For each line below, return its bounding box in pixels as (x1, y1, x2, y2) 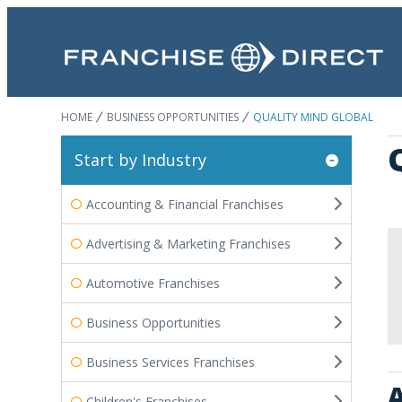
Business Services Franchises (86, 353, 255, 371)
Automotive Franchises (86, 274, 220, 292)
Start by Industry (74, 149, 206, 170)
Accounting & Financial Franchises (86, 195, 284, 213)
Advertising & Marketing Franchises (86, 234, 291, 252)
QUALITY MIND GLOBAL (253, 109, 373, 125)
